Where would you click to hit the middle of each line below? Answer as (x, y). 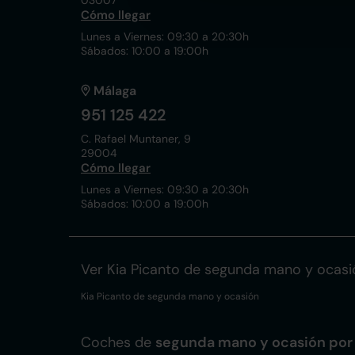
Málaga (115, 91)
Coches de (118, 342)
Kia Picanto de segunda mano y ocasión (170, 296)
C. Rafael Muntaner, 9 (136, 139)
